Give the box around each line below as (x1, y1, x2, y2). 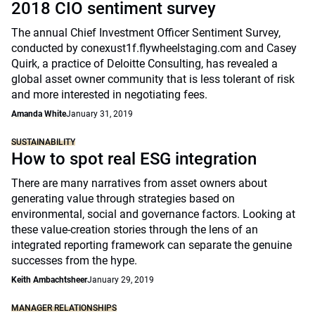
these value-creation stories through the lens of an (11, 223, 258, 236)
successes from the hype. (11, 254, 137, 267)
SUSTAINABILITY (11, 137, 75, 147)
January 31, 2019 (66, 109, 133, 119)
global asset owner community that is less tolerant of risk (11, 72, 295, 86)
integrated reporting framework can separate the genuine (11, 238, 292, 252)
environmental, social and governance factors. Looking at (11, 207, 295, 221)
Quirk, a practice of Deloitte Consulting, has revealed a (11, 57, 278, 70)
